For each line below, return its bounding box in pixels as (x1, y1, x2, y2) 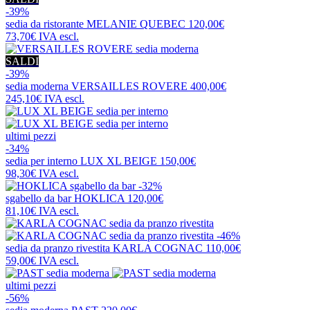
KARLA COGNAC (113, 241, 203, 254)
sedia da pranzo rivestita (6, 241, 113, 254)
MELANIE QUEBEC (86, 17, 185, 30)
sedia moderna (6, 80, 71, 92)
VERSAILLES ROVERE (71, 80, 188, 92)
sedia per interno (6, 154, 80, 167)
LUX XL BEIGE (80, 154, 157, 167)
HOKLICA (74, 192, 125, 204)
